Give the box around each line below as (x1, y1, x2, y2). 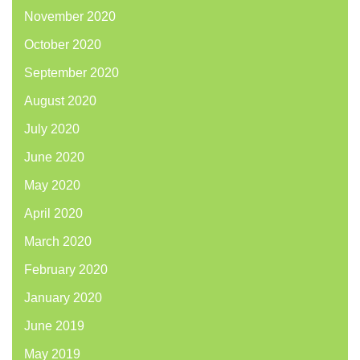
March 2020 (24, 235, 92, 249)
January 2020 (24, 291, 102, 305)
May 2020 (24, 178, 80, 193)
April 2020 (24, 207, 83, 221)
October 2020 (24, 38, 101, 52)
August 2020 (24, 94, 96, 108)
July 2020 (24, 122, 80, 137)
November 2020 (24, 10, 116, 24)
